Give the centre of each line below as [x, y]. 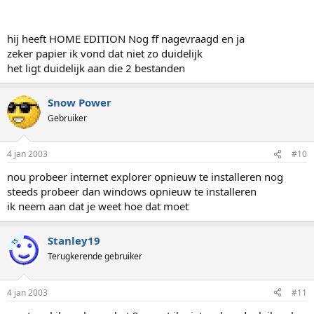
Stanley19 [74, 240]
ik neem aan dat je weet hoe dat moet [98, 206]
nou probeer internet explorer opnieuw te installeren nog [145, 177]
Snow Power [80, 102]
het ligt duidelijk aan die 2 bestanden [96, 68]
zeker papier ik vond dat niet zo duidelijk [105, 53]
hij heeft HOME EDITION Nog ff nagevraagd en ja [126, 38]
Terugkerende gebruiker [95, 256]
